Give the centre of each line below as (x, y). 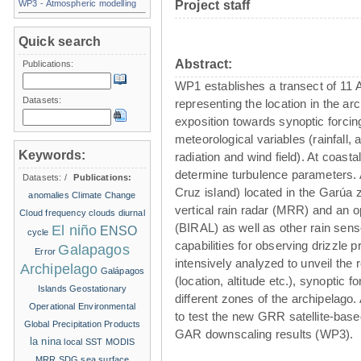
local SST (83, 341)
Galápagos (122, 270)
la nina (46, 341)
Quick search (60, 41)
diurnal (131, 212)
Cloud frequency (53, 212)
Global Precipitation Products (82, 324)
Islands (52, 288)
